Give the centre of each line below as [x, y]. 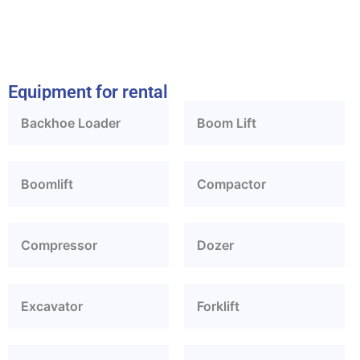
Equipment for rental [88, 92]
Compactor [231, 184]
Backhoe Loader [71, 123]
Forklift [218, 307]
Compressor [59, 245]
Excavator [52, 307]
